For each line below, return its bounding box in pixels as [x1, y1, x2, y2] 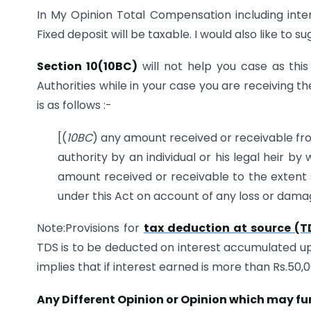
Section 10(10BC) [37, 58, 137, 75]
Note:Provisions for [37, 220, 144, 237]
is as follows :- [37, 97, 112, 114]
